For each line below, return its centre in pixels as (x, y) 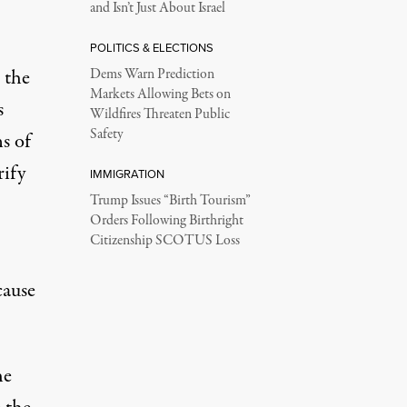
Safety (106, 134)
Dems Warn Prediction (152, 74)
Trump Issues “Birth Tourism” (170, 201)
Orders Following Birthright (166, 221)
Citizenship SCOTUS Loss (164, 241)
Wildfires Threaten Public (159, 114)
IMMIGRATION (127, 174)
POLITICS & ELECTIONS (151, 48)
